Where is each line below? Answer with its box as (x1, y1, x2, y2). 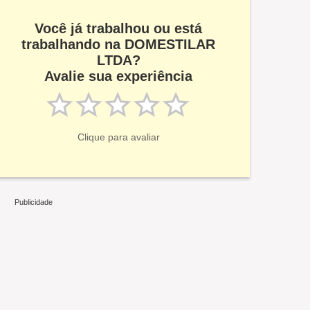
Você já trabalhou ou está (35, 21, 202, 36)
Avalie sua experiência (44, 69, 192, 84)
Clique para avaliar (77, 131, 160, 143)
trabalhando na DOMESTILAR (21, 37, 215, 52)
